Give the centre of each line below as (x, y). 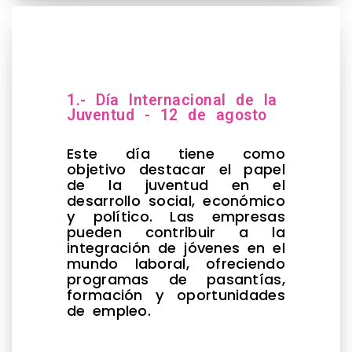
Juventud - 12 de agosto (167, 115)
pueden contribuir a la (176, 232)
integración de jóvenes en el (176, 247)
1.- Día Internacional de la (172, 100)
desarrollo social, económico (176, 200)
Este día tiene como (176, 153)
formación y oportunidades (176, 295)
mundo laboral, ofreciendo (176, 263)
